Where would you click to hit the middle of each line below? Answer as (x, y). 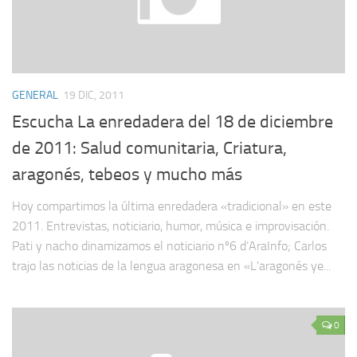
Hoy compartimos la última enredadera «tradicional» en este (172, 206)
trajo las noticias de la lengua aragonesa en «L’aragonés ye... (171, 265)
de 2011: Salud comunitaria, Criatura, (149, 148)
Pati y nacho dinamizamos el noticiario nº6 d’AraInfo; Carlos (169, 245)
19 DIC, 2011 (94, 96)
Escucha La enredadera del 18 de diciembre (173, 122)
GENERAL (35, 96)
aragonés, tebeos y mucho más (127, 174)
